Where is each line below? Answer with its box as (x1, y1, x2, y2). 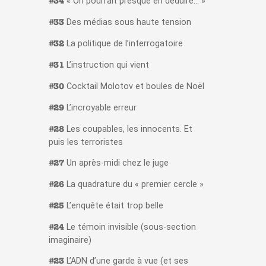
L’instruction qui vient (64, 60, 149, 71)
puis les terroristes (48, 137, 123, 148)
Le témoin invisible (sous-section (64, 222, 196, 233)
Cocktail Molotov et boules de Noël (64, 81, 204, 92)
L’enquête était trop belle (64, 201, 163, 211)
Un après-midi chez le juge (64, 158, 169, 169)
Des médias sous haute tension (64, 17, 191, 28)
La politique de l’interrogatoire (64, 39, 183, 49)
